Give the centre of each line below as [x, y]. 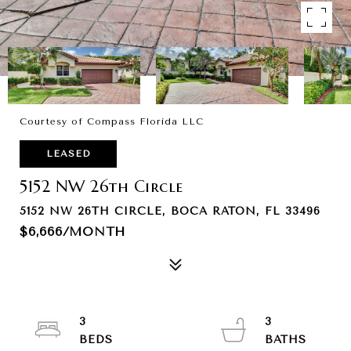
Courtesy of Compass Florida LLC [112, 121]
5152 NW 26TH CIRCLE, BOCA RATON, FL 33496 [170, 211]
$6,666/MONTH [72, 232]
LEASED [68, 154]
